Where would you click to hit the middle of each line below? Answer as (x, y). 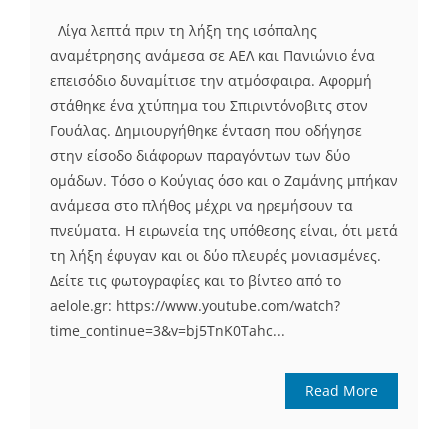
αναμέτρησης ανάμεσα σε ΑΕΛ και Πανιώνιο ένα (212, 56)
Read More (341, 391)
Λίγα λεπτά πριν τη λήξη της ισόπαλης (183, 31)
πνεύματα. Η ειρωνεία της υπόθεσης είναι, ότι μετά (224, 231)
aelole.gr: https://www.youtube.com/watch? (195, 306)
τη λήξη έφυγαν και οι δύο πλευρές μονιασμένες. (215, 256)
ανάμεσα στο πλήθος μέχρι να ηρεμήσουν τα (201, 206)
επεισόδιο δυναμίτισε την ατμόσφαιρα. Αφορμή (211, 81)
